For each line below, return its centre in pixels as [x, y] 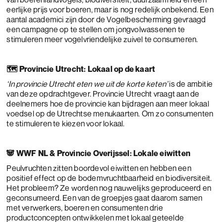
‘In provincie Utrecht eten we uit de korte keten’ [87, 84]
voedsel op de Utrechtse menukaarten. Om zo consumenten [110, 113]
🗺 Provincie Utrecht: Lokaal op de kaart [81, 69]
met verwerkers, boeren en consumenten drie [85, 208]
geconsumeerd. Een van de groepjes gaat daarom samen [105, 198]
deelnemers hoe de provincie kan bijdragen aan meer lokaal [108, 104]
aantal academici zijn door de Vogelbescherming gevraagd [106, 19]
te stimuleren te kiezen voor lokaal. [66, 123]
